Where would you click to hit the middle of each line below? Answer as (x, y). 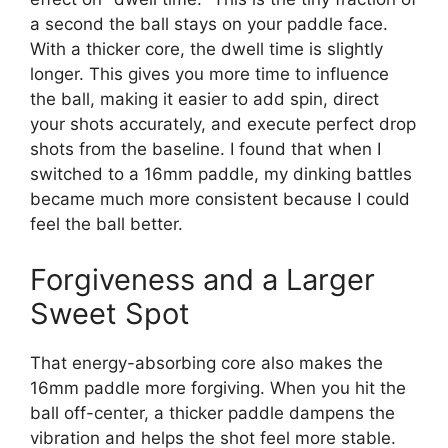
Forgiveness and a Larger (202, 279)
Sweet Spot (110, 313)
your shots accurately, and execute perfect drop (223, 124)
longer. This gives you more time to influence (209, 74)
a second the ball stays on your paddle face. (209, 24)
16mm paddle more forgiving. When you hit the (218, 387)
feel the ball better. (106, 224)
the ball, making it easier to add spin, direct (204, 99)
